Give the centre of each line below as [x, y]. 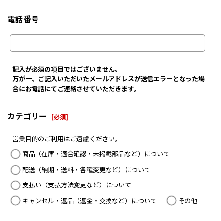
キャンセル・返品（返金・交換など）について [90, 200]
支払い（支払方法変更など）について [77, 185]
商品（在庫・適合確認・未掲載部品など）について [96, 154]
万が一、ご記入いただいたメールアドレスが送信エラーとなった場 [109, 79]
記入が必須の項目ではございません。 [67, 69]
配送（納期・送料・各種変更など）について [86, 170]
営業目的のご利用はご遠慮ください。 [67, 139]
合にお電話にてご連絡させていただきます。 [76, 89]
